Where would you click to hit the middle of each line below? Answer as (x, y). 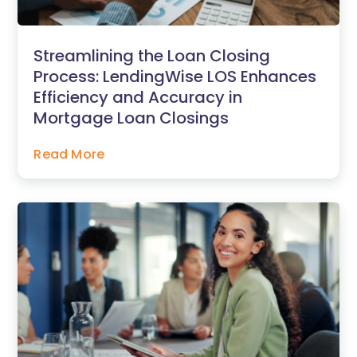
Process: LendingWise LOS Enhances (175, 77)
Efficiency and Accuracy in (138, 98)
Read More (69, 155)
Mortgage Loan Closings (131, 118)
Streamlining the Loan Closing (152, 56)
